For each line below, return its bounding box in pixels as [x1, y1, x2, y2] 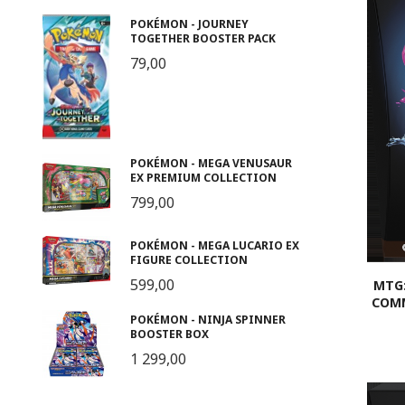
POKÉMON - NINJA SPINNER [129, 311, 286, 327]
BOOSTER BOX [129, 325, 209, 342]
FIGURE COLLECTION [129, 252, 248, 268]
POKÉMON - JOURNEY [129, 15, 249, 32]
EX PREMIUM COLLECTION [129, 169, 277, 185]
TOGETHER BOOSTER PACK [129, 30, 276, 46]
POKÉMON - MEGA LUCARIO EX [129, 238, 299, 254]
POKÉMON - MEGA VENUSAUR [129, 155, 292, 171]
